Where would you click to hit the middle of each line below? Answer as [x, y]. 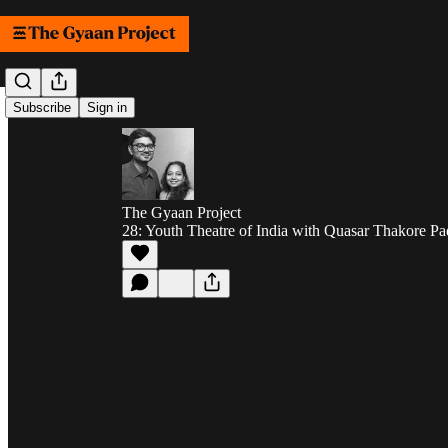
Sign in [107, 108]
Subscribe [42, 108]
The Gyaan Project [181, 212]
